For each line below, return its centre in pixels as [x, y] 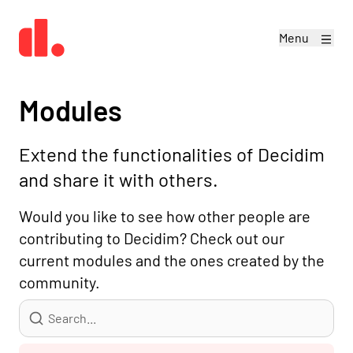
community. [59, 282]
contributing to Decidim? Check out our [152, 238]
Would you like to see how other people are [165, 216]
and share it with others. [119, 179]
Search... [42, 308]
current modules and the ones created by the [172, 260]
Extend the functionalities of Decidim [172, 154]
